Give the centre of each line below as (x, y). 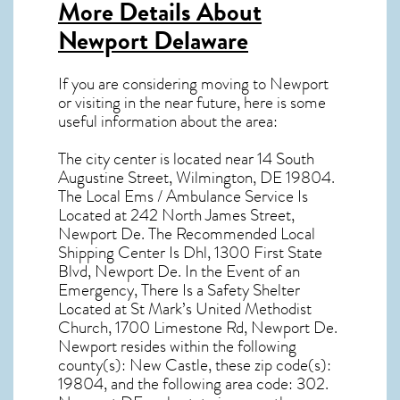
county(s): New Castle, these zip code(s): (195, 366)
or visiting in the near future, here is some (192, 102)
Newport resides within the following (177, 347)
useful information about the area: (168, 121)
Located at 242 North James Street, (176, 216)
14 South (286, 159)
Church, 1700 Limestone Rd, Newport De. (198, 328)
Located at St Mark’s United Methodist (185, 309)
